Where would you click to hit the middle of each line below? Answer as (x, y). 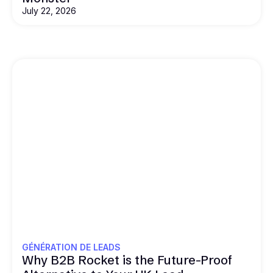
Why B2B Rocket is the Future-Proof (127, 260)
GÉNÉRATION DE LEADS (71, 247)
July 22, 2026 (49, 11)
